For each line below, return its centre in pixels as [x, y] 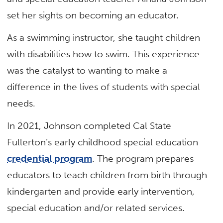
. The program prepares [143, 159]
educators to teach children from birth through [107, 175]
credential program [50, 159]
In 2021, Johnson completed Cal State [89, 126]
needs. [21, 103]
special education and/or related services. [97, 208]
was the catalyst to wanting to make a [87, 70]
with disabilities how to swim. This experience [104, 54]
